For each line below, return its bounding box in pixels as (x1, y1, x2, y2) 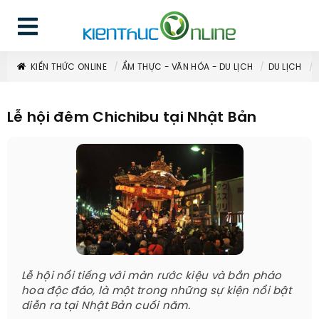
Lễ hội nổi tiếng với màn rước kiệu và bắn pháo (21, 271, 282, 282)
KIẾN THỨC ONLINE (31, 63, 107, 72)
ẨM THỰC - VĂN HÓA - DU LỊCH (122, 63, 253, 72)
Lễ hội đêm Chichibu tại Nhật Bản (7, 110, 257, 125)
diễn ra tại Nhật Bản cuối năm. (21, 300, 191, 312)
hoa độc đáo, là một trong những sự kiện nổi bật (21, 286, 292, 297)
